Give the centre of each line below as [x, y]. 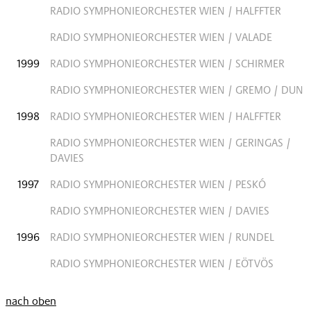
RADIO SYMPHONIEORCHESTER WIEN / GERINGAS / [170, 142]
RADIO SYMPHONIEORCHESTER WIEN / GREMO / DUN [177, 90]
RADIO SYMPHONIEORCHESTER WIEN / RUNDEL [162, 237]
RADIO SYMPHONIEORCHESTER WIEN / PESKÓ [158, 184]
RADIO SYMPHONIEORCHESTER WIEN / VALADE [161, 37]
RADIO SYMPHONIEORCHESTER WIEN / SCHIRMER [167, 63]
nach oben [31, 301]
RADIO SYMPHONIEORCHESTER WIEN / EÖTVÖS [162, 263]
